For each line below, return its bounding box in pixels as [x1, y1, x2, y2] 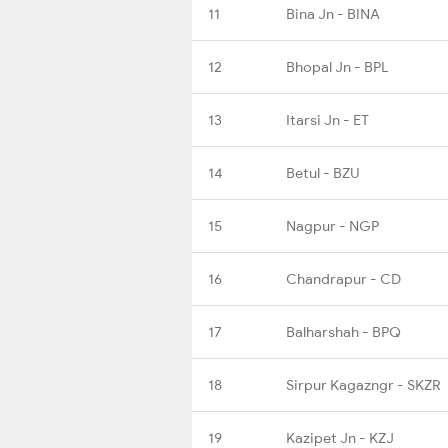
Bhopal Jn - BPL [286, 57, 388, 76]
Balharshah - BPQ [286, 322, 401, 341]
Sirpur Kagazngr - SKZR [286, 375, 441, 394]
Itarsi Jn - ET [286, 110, 369, 129]
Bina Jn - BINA [286, 4, 380, 23]
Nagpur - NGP [286, 216, 379, 235]
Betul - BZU [286, 163, 359, 182]
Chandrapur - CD [286, 269, 401, 288]
